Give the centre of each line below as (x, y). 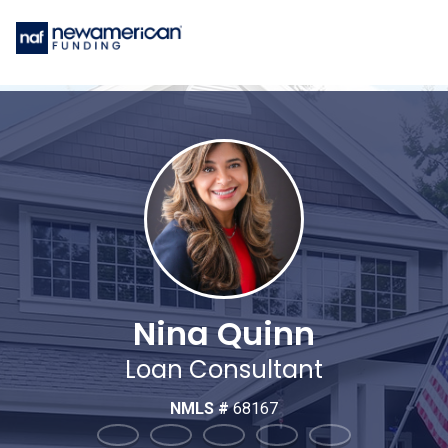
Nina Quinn (224, 334)
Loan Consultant (224, 370)
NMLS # (201, 409)
